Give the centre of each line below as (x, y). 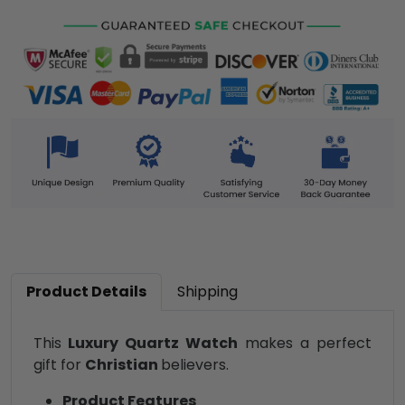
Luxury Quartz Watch (150, 344)
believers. (195, 365)
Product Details (86, 292)
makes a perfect (305, 344)
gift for (59, 365)
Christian (123, 365)
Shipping (207, 292)
